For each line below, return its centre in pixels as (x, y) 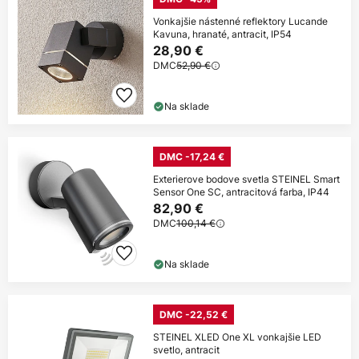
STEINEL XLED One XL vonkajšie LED (237, 337)
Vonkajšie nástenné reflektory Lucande (240, 22)
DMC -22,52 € (194, 315)
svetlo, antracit (186, 350)
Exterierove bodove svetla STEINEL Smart (246, 179)
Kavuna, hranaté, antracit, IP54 (222, 34)
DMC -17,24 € (192, 157)
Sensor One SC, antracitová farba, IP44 (241, 192)
